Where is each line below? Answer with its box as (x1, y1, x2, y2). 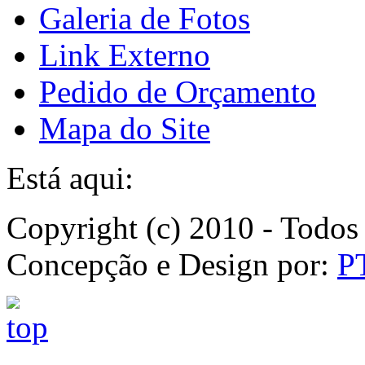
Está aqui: (7, 160, 134, 196)
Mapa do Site (39, 110, 210, 146)
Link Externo (39, 37, 210, 73)
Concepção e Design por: (7, 246, 337, 282)
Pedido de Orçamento (39, 73, 316, 109)
